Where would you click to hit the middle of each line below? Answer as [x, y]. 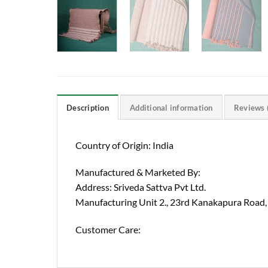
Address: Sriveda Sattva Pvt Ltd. [141, 187]
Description [88, 107]
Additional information [171, 107]
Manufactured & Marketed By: [138, 172]
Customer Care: [108, 230]
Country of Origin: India [124, 145]
